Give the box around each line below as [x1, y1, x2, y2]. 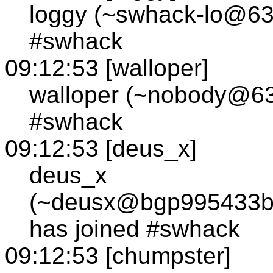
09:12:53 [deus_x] [5, 135, 197, 161]
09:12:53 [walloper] [5, 54, 208, 81]
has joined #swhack [29, 215, 240, 242]
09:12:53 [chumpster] [5, 242, 231, 269]
